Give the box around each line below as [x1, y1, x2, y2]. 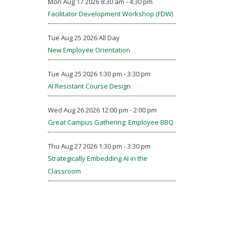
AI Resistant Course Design [47, 81, 131, 91]
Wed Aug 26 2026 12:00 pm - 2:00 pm [47, 105, 157, 115]
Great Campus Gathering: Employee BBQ [47, 118, 174, 127]
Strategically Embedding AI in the [47, 154, 148, 163]
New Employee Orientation [47, 45, 130, 54]
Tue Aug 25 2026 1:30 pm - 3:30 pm [47, 69, 151, 78]
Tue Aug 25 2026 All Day [47, 33, 120, 42]
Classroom [47, 166, 81, 176]
